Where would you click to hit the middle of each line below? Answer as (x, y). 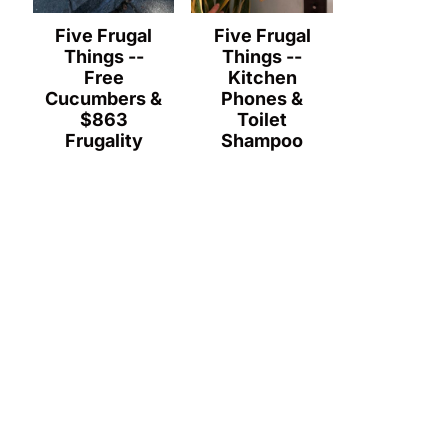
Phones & (262, 98)
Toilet (262, 119)
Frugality (103, 140)
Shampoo (262, 140)
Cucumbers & (104, 98)
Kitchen (262, 77)
